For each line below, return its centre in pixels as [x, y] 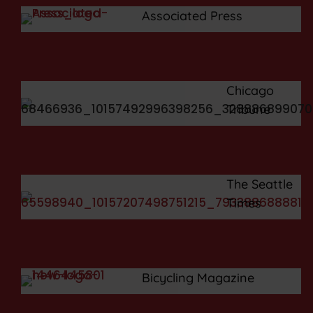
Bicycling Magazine [198, 277]
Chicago [250, 90]
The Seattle [259, 184]
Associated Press [192, 15]
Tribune [248, 109]
